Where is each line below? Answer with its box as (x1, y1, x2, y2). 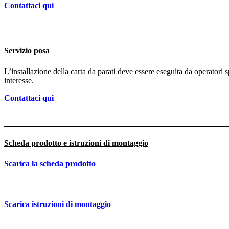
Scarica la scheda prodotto (4, 159, 96, 168)
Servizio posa (4, 46, 50, 55)
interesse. (4, 76, 34, 85)
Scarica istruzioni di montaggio (4, 200, 111, 209)
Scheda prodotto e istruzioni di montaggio (4, 138, 148, 147)
